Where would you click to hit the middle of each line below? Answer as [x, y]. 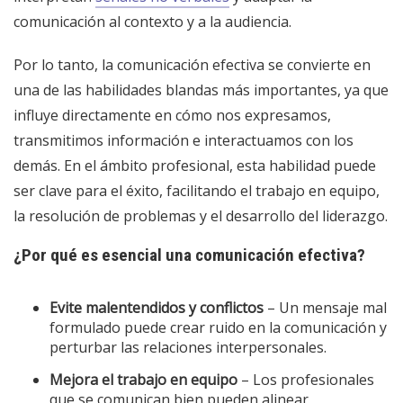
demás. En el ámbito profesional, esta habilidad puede [195, 165]
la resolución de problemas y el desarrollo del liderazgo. [201, 215]
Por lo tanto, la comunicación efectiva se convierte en [192, 64]
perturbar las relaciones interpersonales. [188, 347]
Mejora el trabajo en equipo [143, 379]
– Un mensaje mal [325, 307]
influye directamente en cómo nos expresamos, [172, 115]
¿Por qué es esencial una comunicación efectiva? [189, 255]
